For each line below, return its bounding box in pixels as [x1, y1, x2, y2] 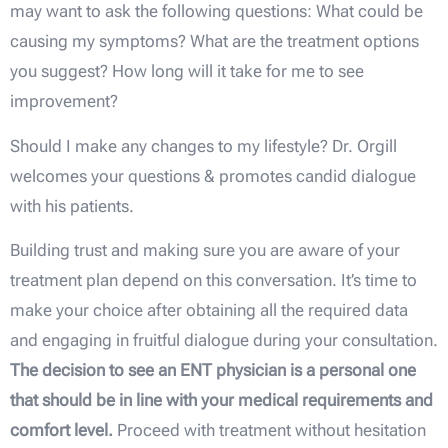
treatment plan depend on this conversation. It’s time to [10, 269, 417, 290]
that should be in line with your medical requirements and [10, 389, 433, 410]
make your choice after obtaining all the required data [10, 299, 408, 320]
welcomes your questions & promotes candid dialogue [10, 165, 416, 186]
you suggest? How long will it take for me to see [10, 61, 364, 82]
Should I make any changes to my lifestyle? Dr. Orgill [10, 135, 397, 156]
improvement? [10, 91, 118, 112]
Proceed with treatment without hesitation [113, 419, 426, 440]
